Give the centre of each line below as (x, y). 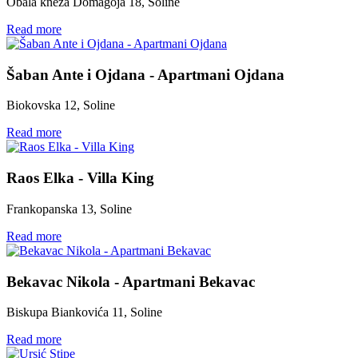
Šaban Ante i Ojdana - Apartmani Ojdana (145, 74)
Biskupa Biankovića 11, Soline (84, 312)
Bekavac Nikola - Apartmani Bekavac (131, 281)
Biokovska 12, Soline (61, 105)
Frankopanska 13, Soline (69, 209)
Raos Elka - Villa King (80, 178)
